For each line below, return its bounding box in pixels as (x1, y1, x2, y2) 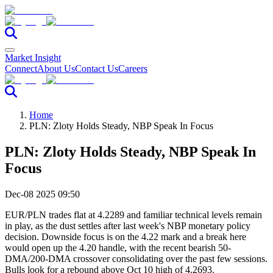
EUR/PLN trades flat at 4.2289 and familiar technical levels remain (5, 209, 262, 220)
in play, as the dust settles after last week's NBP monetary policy (5, 220, 250, 231)
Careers (118, 63, 147, 74)
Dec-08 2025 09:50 (5, 188, 80, 199)
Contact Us (75, 63, 118, 74)
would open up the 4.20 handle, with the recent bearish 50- (5, 242, 231, 253)
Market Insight (5, 52, 61, 63)
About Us (37, 63, 75, 74)
